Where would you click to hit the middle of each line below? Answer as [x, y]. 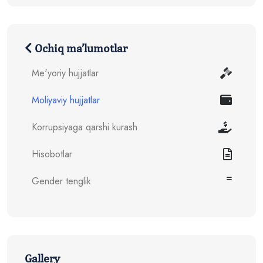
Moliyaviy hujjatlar [66, 100]
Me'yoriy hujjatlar [65, 73]
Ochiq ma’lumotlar [80, 48]
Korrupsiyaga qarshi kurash [85, 127]
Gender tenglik [61, 181]
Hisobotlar [52, 154]
